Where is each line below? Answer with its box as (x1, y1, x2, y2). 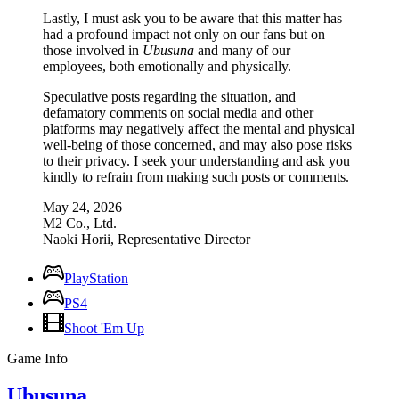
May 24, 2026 (43, 199, 122, 215)
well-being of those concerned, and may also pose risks (43, 136, 352, 152)
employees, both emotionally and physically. (43, 58, 291, 74)
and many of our (194, 42, 290, 58)
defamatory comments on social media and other (43, 104, 313, 120)
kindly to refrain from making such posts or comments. (43, 168, 349, 184)
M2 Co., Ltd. (43, 215, 117, 231)
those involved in (43, 42, 142, 58)
